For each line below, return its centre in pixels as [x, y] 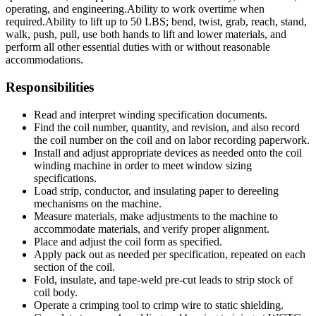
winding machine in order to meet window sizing [143, 165]
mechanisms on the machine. [98, 203]
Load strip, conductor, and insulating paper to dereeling [156, 190]
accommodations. [44, 60]
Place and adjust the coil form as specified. [128, 241]
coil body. [56, 292]
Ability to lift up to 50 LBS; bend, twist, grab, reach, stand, [176, 22]
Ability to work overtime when [196, 9]
